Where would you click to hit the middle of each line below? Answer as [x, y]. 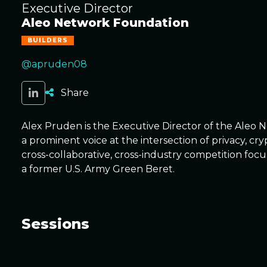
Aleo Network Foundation [105, 23]
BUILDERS [48, 40]
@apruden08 [54, 64]
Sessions [55, 224]
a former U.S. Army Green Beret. [98, 169]
